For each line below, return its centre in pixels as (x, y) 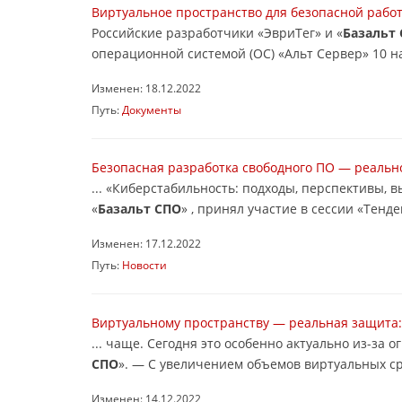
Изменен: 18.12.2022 (146, 88)
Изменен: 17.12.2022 (146, 243)
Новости (144, 265)
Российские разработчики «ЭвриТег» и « (217, 33)
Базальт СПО (140, 209)
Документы (152, 109)
